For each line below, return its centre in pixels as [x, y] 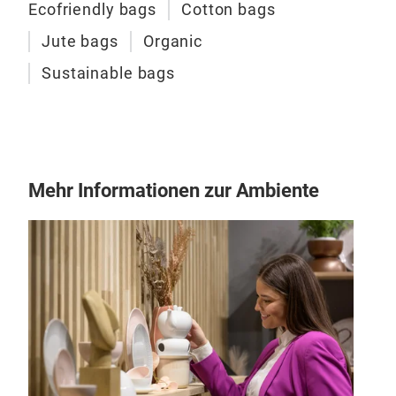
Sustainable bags [109, 73]
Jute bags [80, 42]
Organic [173, 42]
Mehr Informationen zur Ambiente [174, 190]
